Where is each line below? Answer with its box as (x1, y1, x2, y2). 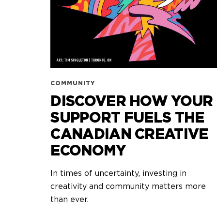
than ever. (50, 196, 89, 204)
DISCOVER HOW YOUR (50, 94, 213, 109)
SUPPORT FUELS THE (50, 111, 204, 126)
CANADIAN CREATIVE (50, 127, 208, 142)
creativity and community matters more (50, 183, 206, 191)
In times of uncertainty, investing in (50, 170, 187, 178)
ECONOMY (50, 144, 126, 159)
